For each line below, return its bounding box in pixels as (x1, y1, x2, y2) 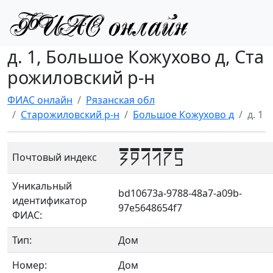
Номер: (12, 258, 47, 272)
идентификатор (12, 194, 87, 207)
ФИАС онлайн (7, 93, 73, 107)
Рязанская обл (86, 93, 155, 107)
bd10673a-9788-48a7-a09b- (118, 186, 242, 200)
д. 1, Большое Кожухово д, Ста (7, 44, 264, 68)
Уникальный (12, 179, 72, 193)
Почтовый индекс (12, 151, 97, 164)
